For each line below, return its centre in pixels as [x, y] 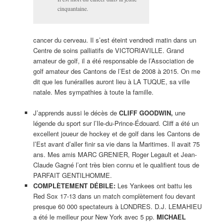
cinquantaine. [73, 9]
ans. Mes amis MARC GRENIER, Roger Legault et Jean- [115, 154]
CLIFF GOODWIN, [146, 112]
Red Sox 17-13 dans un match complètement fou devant [114, 196]
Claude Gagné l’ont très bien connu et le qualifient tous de [116, 165]
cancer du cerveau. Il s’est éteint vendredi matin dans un [114, 40]
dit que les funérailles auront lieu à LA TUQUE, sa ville [111, 81]
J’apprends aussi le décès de [76, 112]
